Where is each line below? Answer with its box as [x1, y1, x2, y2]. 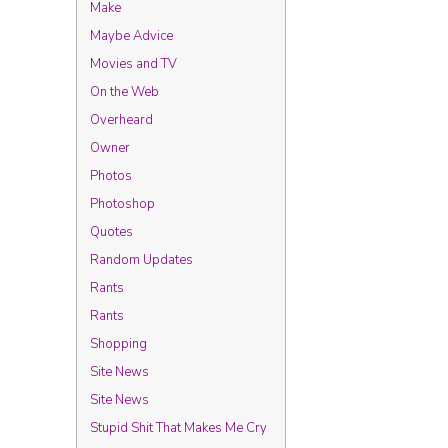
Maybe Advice [90, 27, 173, 45]
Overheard [90, 111, 153, 129]
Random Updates [90, 251, 193, 269]
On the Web [90, 83, 159, 101]
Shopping [90, 335, 147, 353]
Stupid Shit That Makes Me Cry [90, 419, 267, 437]
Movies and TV [90, 55, 177, 73]
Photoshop [90, 195, 155, 213]
